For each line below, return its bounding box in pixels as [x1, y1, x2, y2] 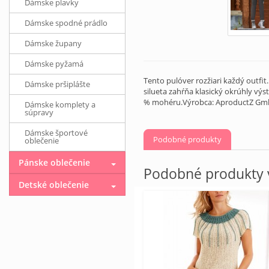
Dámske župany [25, 38, 82, 49]
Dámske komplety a [25, 99, 95, 110]
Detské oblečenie [19, 179, 89, 190]
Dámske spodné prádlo [25, 17, 107, 28]
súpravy [25, 107, 53, 118]
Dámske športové [25, 127, 88, 138]
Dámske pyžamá [25, 58, 83, 69]
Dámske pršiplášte [25, 79, 90, 89]
